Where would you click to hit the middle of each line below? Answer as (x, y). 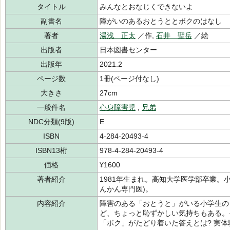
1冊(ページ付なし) (129, 79)
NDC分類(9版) (51, 122)
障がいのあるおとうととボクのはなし (161, 21)
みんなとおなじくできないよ (146, 7)
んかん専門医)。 (126, 189)
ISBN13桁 (51, 150)
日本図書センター (128, 50)
